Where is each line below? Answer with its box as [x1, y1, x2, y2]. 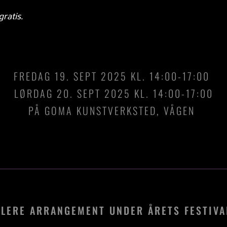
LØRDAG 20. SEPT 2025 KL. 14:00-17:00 [14, 85, 213, 101]
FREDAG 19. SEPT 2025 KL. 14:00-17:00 [14, 68, 213, 84]
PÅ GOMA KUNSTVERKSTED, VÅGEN [28, 102, 199, 118]
